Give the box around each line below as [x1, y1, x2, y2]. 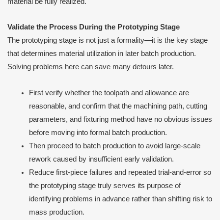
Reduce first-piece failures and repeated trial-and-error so [28, 168, 211, 176]
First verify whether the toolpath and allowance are [28, 88, 189, 97]
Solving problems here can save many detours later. [7, 63, 174, 71]
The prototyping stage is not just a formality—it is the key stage [7, 36, 208, 45]
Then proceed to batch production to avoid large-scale [28, 141, 200, 150]
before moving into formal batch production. [28, 128, 167, 137]
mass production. [28, 208, 84, 216]
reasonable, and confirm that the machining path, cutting [28, 102, 207, 110]
